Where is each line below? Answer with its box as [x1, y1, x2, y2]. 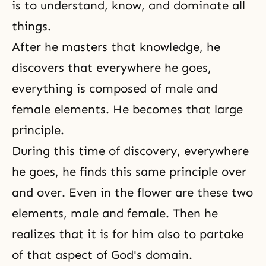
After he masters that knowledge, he [12, 40, 220, 54]
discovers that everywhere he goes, [12, 61, 211, 75]
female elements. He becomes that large [12, 102, 243, 116]
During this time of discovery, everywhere [12, 144, 249, 158]
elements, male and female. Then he [12, 206, 218, 220]
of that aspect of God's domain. [12, 248, 192, 262]
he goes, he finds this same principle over [12, 164, 246, 179]
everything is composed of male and [12, 81, 218, 96]
